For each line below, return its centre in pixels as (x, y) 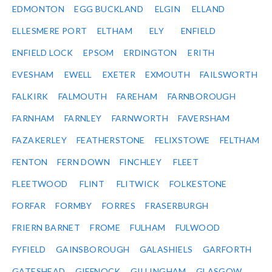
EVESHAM (33, 75)
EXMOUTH (168, 75)
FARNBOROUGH (202, 97)
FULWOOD (198, 228)
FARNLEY (83, 118)
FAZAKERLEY (39, 140)
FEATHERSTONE (111, 140)
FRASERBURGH (177, 206)
